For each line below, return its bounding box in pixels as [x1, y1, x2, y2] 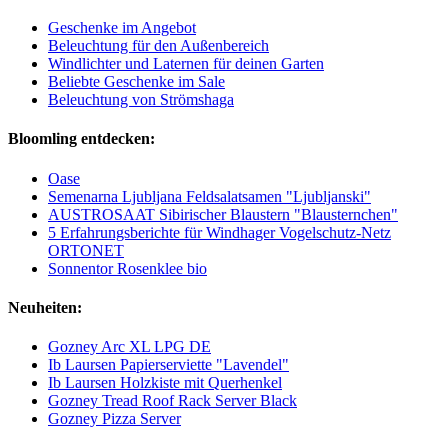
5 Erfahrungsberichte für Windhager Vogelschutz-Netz [48, 223, 391, 241]
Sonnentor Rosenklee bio [48, 259, 207, 277]
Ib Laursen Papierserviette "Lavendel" [48, 356, 289, 374]
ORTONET [48, 241, 124, 259]
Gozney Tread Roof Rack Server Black [48, 392, 297, 410]
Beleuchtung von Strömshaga [48, 91, 234, 109]
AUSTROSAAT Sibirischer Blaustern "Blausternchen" [48, 205, 398, 223]
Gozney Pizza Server [48, 410, 181, 428]
